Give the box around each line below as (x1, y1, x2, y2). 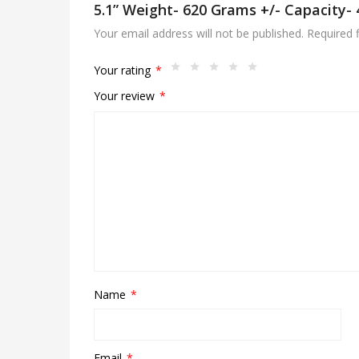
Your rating (94, 62, 154, 78)
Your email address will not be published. (94, 26, 304, 42)
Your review (94, 87, 158, 103)
